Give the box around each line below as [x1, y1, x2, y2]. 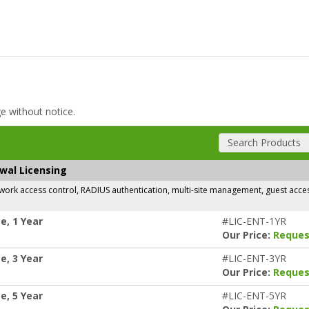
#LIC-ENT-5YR [222, 289, 286, 302]
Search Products [227, 136, 301, 149]
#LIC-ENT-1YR [222, 215, 286, 228]
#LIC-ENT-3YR [222, 252, 286, 265]
